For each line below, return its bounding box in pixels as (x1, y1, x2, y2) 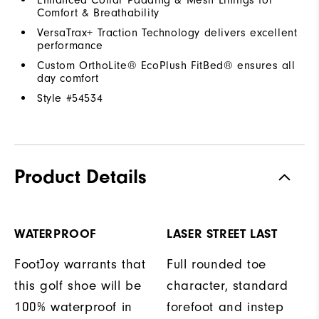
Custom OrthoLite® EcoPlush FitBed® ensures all (37, 58, 296, 72)
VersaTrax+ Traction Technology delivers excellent (37, 26, 298, 39)
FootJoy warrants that (14, 256, 146, 272)
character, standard (167, 277, 288, 293)
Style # (37, 91, 73, 105)
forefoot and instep (167, 298, 284, 315)
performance (37, 38, 103, 52)
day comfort (37, 71, 99, 85)
